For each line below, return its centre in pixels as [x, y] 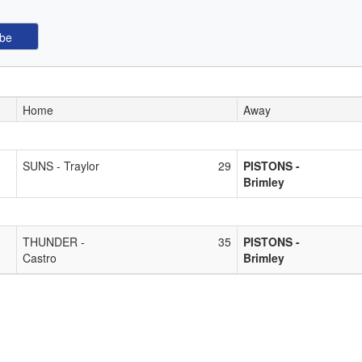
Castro [40, 257]
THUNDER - [54, 241]
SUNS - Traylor [61, 165]
